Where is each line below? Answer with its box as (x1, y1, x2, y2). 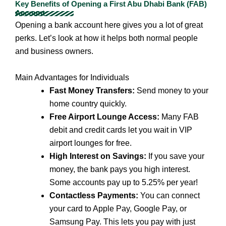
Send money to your (135, 86, 208, 95)
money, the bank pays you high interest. (49, 164, 190, 174)
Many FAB (159, 112, 199, 121)
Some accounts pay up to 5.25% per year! (49, 178, 198, 187)
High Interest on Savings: (49, 151, 146, 160)
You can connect (138, 191, 200, 200)
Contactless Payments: (49, 191, 138, 200)
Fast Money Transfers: (49, 86, 135, 95)
